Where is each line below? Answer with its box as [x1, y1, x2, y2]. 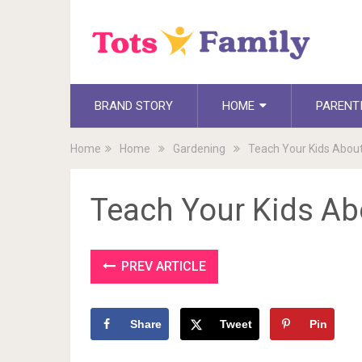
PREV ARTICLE [118, 258, 206, 274]
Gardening [173, 141, 225, 155]
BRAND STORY [95, 98, 173, 113]
